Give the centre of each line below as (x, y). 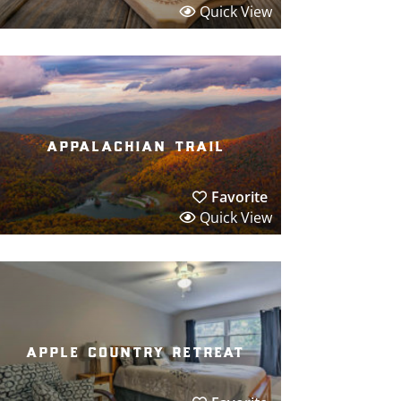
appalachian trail (136, 145)
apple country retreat (137, 350)
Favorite (239, 196)
